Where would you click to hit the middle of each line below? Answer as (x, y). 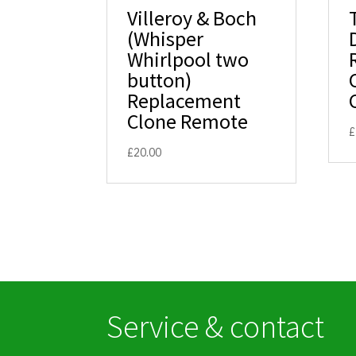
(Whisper (166, 39)
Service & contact (216, 326)
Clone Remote (188, 122)
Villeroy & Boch (192, 18)
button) (160, 80)
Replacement (184, 101)
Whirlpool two (188, 60)
